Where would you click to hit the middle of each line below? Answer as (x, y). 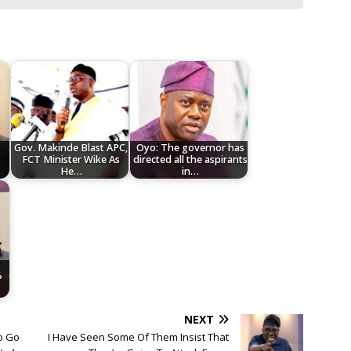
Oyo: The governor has (190, 148)
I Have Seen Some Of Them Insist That (139, 337)
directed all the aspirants (190, 160)
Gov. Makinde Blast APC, (71, 148)
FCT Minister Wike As (71, 160)
